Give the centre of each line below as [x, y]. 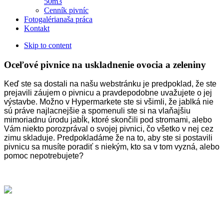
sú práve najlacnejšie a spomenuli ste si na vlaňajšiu [97, 111]
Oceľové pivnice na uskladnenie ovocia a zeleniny [105, 64]
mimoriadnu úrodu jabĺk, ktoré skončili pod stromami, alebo [108, 120]
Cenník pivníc [66, 10]
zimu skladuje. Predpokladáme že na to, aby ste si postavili [108, 138]
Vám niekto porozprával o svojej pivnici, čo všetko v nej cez [109, 129]
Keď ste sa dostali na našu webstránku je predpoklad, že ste [110, 84]
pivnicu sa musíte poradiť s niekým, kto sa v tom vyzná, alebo [112, 147]
